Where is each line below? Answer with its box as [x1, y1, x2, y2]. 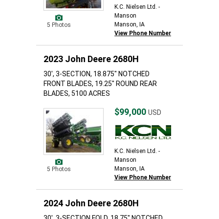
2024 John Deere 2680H [44, 198, 139, 208]
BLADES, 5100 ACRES [44, 89, 110, 97]
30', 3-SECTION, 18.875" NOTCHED [44, 70, 150, 78]
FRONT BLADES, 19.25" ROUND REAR [44, 80, 157, 88]
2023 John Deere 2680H [44, 54, 139, 64]
